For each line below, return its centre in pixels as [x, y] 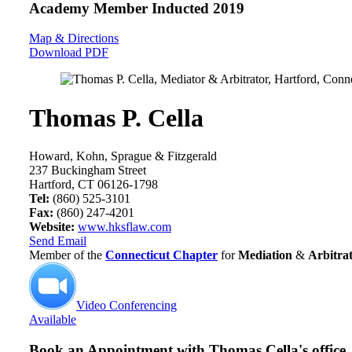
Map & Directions [74, 38]
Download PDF [69, 53]
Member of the [67, 255]
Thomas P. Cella [116, 117]
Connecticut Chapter [161, 255]
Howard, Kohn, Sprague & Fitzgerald [123, 156]
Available [53, 320]
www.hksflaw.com [125, 227]
